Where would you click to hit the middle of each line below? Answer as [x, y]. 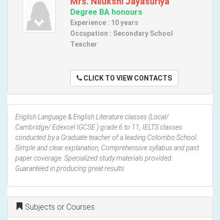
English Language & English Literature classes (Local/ [92, 117]
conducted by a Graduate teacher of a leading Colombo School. [107, 137]
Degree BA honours [106, 12]
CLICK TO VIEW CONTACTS [138, 78]
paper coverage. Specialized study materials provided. [94, 158]
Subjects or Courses [59, 207]
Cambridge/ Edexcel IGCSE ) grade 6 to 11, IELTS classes [99, 127]
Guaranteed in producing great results [70, 168]
